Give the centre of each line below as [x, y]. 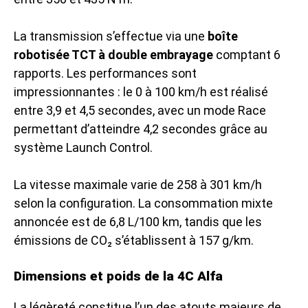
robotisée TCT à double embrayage [113, 54]
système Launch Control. [83, 147]
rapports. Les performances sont [105, 73]
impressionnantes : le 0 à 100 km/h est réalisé [141, 91]
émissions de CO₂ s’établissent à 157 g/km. [134, 240]
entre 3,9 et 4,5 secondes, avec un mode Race [140, 110]
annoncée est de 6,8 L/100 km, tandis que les [138, 221]
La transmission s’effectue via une [111, 36]
